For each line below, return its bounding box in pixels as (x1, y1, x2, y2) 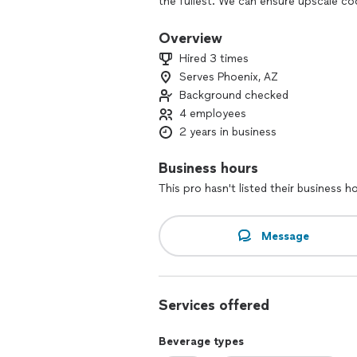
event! (159, 10, 191, 24)
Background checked (179, 88, 288, 102)
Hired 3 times (179, 52, 249, 65)
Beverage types (159, 335, 244, 348)
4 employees (179, 107, 246, 120)
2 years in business (179, 125, 277, 139)
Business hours (159, 159, 258, 177)
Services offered (159, 296, 269, 314)
